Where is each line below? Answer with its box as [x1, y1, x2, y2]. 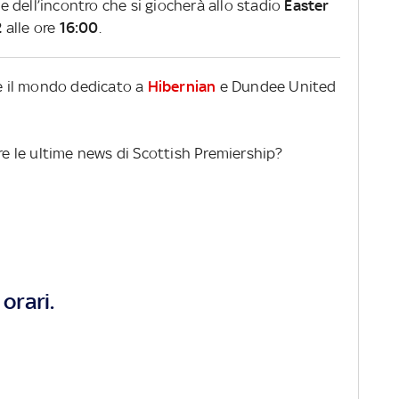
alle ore [2, 18, 60, 37]
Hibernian [147, 77, 216, 95]
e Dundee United [216, 77, 337, 95]
